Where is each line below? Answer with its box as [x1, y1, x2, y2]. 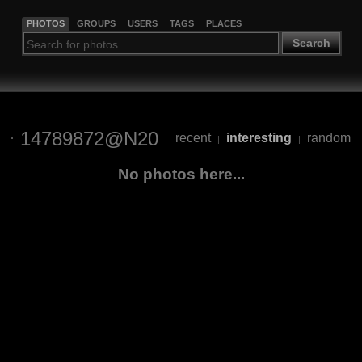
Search [292, 36, 330, 50]
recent [175, 131, 211, 145]
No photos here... [117, 165, 245, 183]
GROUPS [76, 18, 116, 28]
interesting [226, 131, 292, 145]
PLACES [205, 18, 242, 28]
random [307, 131, 351, 145]
